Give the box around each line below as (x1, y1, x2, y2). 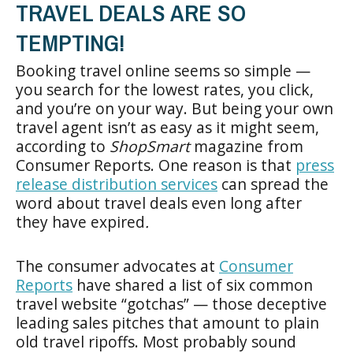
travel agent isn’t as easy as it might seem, (16, 117, 319, 138)
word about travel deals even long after (16, 192, 302, 214)
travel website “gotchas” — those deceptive (16, 293, 327, 314)
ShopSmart (110, 136, 190, 157)
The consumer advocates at (16, 255, 219, 277)
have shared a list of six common (72, 274, 313, 295)
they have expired (16, 211, 145, 232)
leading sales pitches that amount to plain (16, 312, 319, 333)
